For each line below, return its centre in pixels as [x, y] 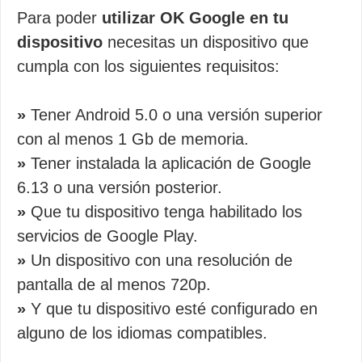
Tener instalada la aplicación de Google [168, 163]
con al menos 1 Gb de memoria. [133, 139]
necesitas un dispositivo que [206, 42]
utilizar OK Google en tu [195, 18]
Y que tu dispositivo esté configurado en [172, 309]
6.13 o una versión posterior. [120, 187]
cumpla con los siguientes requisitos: [148, 66]
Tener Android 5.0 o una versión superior [174, 115]
